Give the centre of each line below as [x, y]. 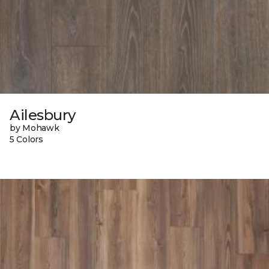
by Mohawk [35, 128]
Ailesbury [43, 115]
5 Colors [26, 139]
